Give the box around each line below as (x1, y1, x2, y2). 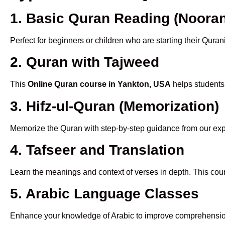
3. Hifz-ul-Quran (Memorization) (10, 98, 219, 114)
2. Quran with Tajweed (10, 54, 159, 70)
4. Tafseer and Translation (10, 142, 184, 158)
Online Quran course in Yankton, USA (28, 80, 171, 89)
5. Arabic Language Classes (10, 186, 199, 202)
